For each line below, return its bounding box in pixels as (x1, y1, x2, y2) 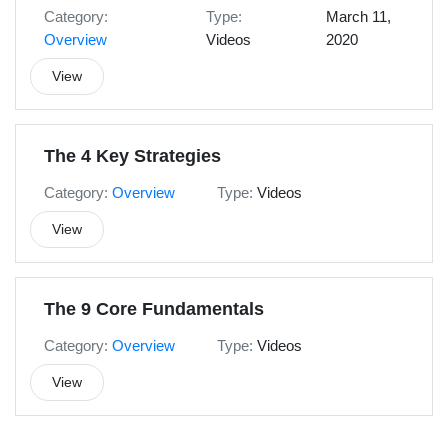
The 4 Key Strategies (44, 146, 221, 167)
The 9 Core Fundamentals (44, 299, 264, 320)
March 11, (325, 8, 391, 26)
